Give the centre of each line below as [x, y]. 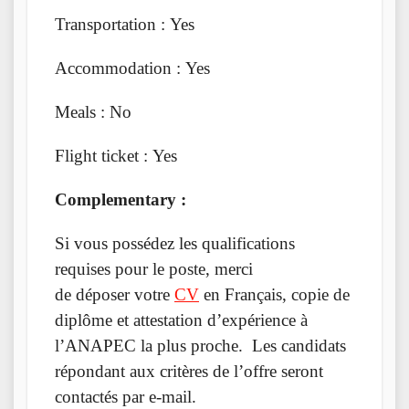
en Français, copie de [274, 294]
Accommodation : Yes [132, 68]
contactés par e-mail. [126, 396]
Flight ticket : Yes [116, 155]
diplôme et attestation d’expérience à [181, 320]
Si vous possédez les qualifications [175, 243]
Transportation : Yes [125, 24]
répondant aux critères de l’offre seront [189, 371]
